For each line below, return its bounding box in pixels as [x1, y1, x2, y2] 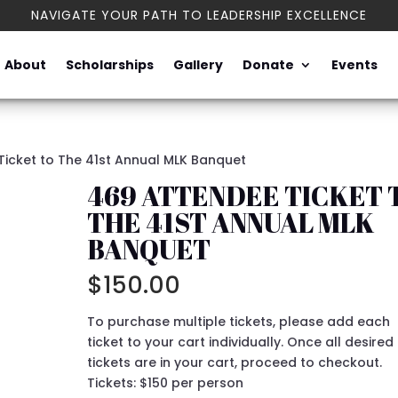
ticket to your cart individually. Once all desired [87, 333, 394, 351]
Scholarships [65, 56, 154, 74]
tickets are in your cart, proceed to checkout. [87, 354, 383, 371]
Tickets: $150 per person [87, 374, 244, 392]
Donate [242, 56, 294, 74]
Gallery [172, 56, 223, 74]
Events [330, 56, 378, 74]
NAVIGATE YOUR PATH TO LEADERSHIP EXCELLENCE [31, 6, 367, 24]
